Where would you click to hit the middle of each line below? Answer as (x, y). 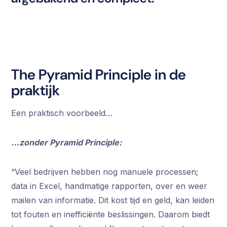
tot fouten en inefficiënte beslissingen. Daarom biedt (111, 214)
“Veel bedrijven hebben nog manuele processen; (105, 172)
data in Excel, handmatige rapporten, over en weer (109, 186)
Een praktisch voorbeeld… (62, 113)
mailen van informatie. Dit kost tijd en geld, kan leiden (113, 200)
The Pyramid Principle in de (99, 74)
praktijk (36, 90)
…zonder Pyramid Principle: (67, 142)
